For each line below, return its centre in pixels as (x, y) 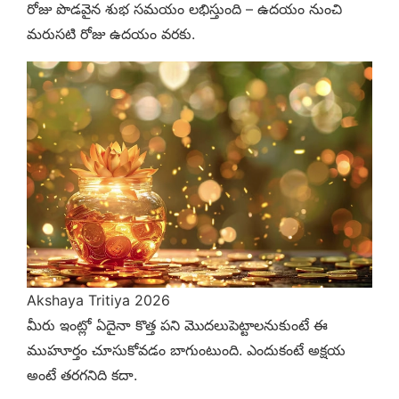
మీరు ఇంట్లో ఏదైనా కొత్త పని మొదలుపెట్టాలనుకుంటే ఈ (177, 326)
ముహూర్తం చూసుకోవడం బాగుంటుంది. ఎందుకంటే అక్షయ (186, 350)
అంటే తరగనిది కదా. (82, 375)
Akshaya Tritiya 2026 (98, 301)
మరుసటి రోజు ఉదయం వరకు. (111, 34)
